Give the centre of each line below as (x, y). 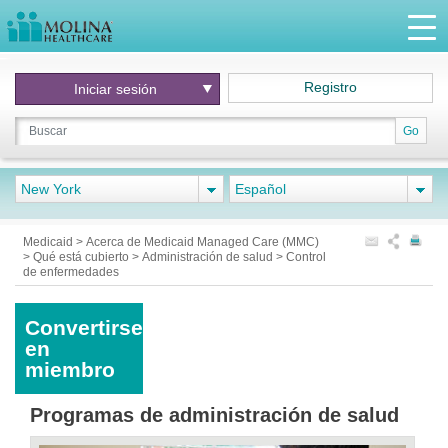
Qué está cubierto (82, 257)
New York (51, 189)
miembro (70, 369)
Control (306, 257)
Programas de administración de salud (214, 415)
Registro (331, 87)
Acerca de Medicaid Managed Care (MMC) (202, 242)
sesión (136, 89)
